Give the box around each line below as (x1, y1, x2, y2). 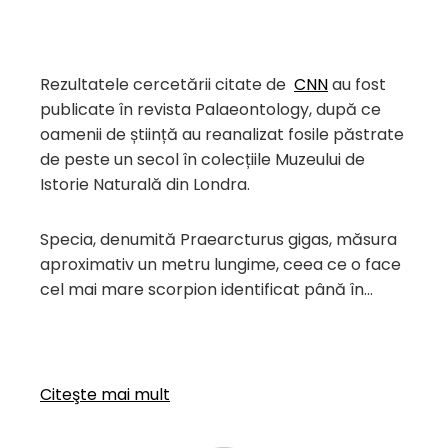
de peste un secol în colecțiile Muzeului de (40, 148, 365, 171)
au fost (328, 73, 386, 96)
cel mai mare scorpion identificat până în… (40, 278, 373, 301)
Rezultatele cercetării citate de (40, 73, 294, 96)
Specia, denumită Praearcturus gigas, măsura (40, 228, 397, 251)
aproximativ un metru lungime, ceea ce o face (40, 253, 401, 276)
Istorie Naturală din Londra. (40, 173, 250, 196)
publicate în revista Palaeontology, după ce (40, 98, 381, 121)
